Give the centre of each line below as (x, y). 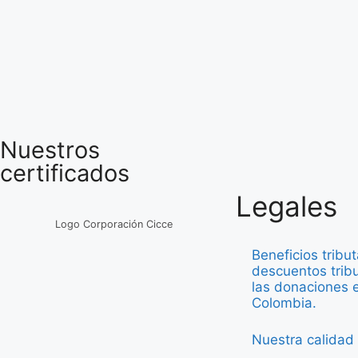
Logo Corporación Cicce (114, 224)
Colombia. (284, 303)
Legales (286, 206)
